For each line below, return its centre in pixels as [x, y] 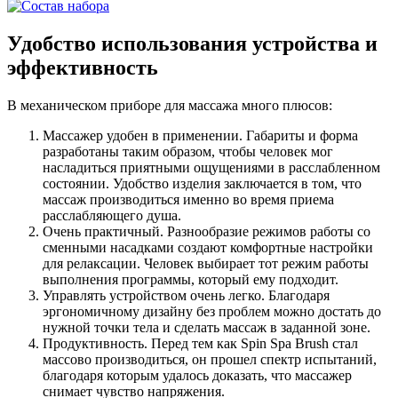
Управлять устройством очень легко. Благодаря [186, 295]
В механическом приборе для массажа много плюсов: [170, 105]
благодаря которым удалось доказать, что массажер [197, 375]
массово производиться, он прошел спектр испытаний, [210, 359]
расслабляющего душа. [112, 215]
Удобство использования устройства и [192, 43]
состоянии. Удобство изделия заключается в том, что [202, 183]
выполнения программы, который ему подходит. [191, 279]
